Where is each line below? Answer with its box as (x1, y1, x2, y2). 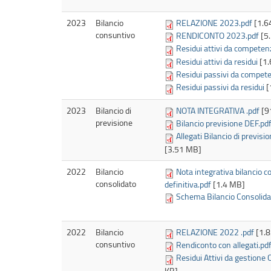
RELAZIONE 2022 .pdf (176, 226, 254, 238)
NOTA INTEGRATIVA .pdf (176, 104, 260, 116)
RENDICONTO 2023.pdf (176, 30, 259, 42)
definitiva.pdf (165, 178, 211, 191)
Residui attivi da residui (176, 55, 260, 67)
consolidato (96, 177, 136, 189)
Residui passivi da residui (176, 81, 264, 93)
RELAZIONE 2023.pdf (176, 16, 252, 28)
